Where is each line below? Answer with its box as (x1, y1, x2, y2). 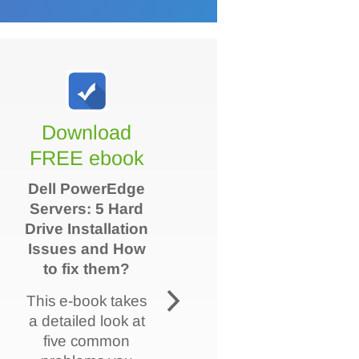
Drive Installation (25, 220, 149, 237)
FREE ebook (30, 146, 145, 169)
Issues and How (28, 240, 147, 257)
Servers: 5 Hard (30, 200, 144, 217)
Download (42, 120, 132, 143)
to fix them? (43, 260, 131, 277)
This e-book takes (26, 292, 147, 310)
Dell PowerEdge (28, 179, 146, 197)
